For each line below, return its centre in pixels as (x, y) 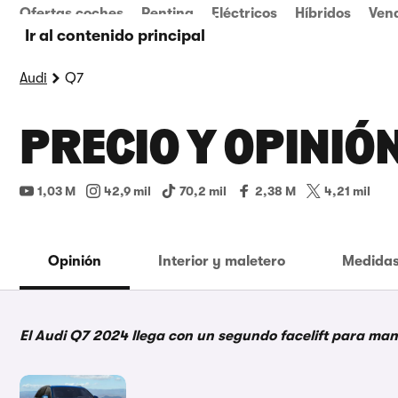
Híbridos (323, 13)
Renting (167, 13)
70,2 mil (203, 191)
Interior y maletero (222, 261)
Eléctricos (244, 13)
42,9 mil (127, 191)
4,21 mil (347, 191)
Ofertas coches (72, 13)
